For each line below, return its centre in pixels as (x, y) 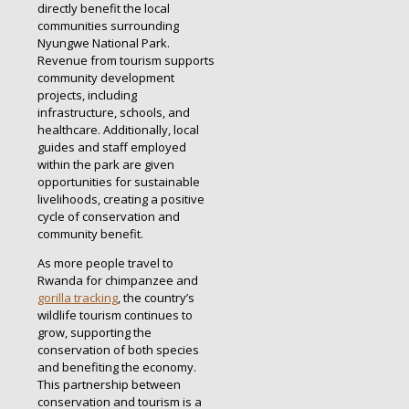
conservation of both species (118, 349)
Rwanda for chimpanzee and (118, 280)
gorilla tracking (78, 297)
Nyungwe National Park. (104, 42)
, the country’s (156, 297)
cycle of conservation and (109, 216)
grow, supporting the (94, 332)
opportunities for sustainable (119, 181)
